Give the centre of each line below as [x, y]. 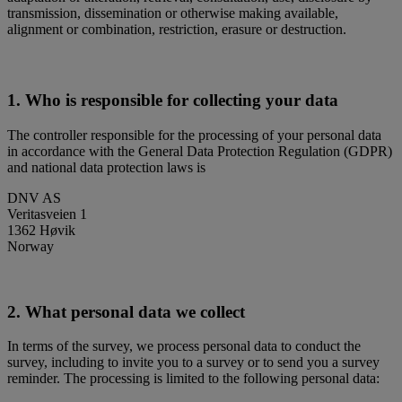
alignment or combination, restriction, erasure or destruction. [177, 29]
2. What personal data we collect [126, 311]
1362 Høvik [41, 230]
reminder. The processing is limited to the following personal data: [197, 379]
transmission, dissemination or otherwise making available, [173, 13]
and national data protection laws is [108, 167]
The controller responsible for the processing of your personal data [194, 135]
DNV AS [34, 197]
